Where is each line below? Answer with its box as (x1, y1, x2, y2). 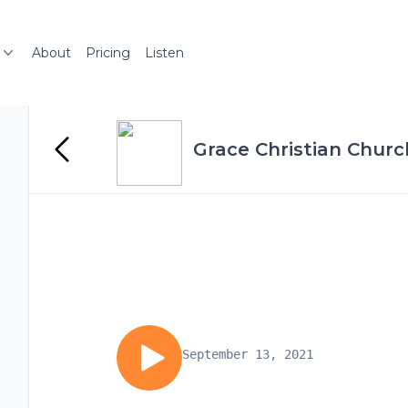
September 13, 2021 (182, 347, 313, 362)
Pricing (86, 45, 130, 61)
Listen (145, 45, 184, 61)
